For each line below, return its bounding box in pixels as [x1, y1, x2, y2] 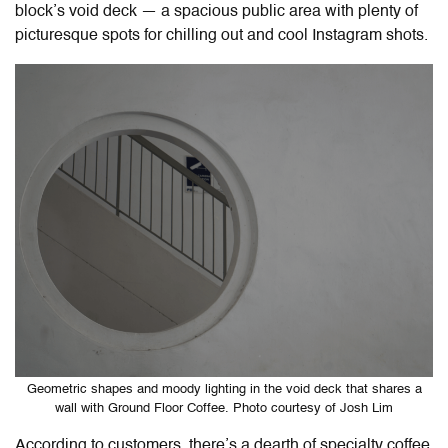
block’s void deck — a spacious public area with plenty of [15, 3, 418, 20]
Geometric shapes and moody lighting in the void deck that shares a [26, 382, 422, 396]
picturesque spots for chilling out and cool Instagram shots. [15, 27, 432, 44]
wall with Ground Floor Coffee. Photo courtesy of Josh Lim [55, 401, 393, 415]
